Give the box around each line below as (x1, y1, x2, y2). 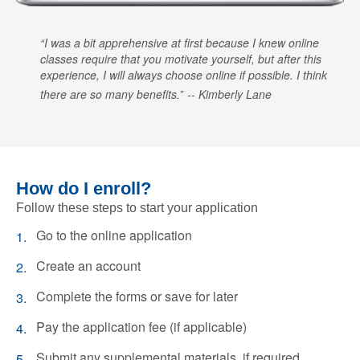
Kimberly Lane (198, 85, 272, 102)
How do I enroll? (16, 178, 151, 198)
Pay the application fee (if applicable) (36, 317, 247, 336)
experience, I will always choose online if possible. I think (40, 66, 327, 83)
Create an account (36, 256, 141, 275)
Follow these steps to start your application (16, 200, 258, 215)
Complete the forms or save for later (36, 286, 238, 305)
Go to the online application (36, 225, 192, 244)
